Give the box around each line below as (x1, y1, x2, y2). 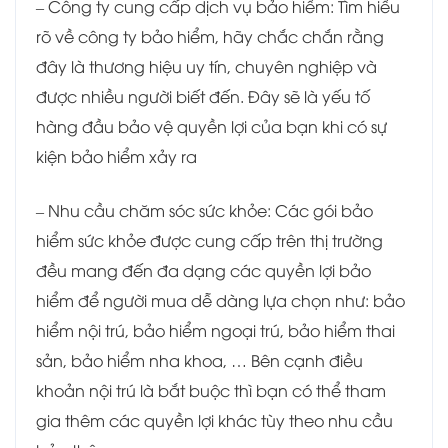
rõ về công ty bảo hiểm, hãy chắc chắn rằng (36, 25, 384, 48)
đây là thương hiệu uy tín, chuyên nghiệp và (36, 55, 377, 78)
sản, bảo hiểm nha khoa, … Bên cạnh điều (36, 349, 363, 372)
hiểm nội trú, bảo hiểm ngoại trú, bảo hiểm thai (36, 319, 395, 342)
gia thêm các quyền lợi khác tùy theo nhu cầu (36, 409, 393, 432)
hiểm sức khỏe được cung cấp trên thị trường (36, 229, 383, 252)
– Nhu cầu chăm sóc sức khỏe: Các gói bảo (36, 199, 373, 222)
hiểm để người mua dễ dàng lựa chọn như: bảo (36, 289, 405, 312)
